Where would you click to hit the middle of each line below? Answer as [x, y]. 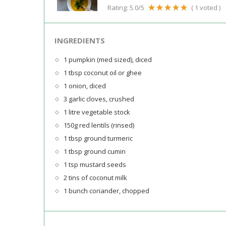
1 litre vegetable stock [97, 112]
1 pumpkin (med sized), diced [108, 59]
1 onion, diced [85, 86]
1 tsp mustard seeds [95, 164]
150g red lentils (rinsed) [99, 125]
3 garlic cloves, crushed [99, 99]
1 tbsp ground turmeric [98, 138]
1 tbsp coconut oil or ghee [103, 72]
